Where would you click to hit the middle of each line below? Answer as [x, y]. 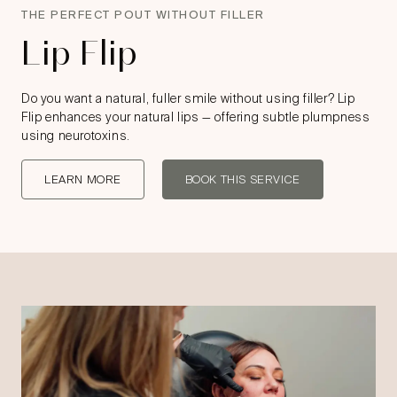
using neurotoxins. [76, 136]
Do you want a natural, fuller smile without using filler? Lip [188, 99]
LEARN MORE [83, 180]
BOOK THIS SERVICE [242, 180]
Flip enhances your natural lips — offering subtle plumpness [196, 117]
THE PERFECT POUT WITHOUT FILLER [143, 15]
